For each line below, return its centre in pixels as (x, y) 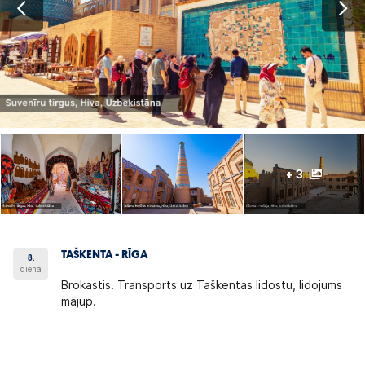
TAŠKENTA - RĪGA (105, 255)
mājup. (79, 301)
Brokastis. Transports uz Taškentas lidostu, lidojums (202, 285)
